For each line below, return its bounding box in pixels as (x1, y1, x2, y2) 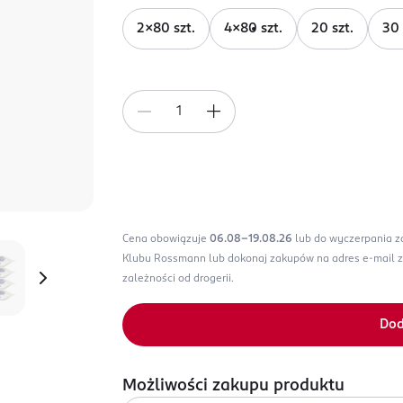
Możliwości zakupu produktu (122, 378, 345, 394)
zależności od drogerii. (122, 273, 234, 284)
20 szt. (311, 22, 354, 35)
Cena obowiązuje (122, 234, 210, 245)
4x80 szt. (224, 22, 282, 35)
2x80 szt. (137, 22, 195, 35)
